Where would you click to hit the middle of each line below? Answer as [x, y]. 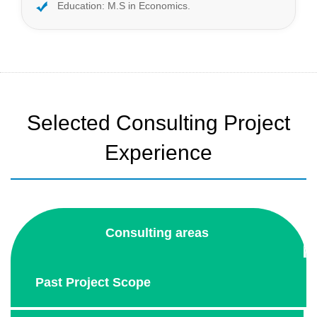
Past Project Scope [93, 282]
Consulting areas [157, 232]
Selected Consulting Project [158, 122]
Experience [158, 152]
